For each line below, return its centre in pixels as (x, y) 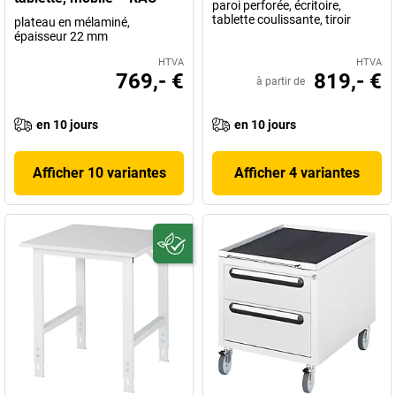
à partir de (281, 82)
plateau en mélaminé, (72, 23)
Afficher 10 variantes (99, 173)
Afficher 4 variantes (297, 173)
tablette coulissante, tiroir (282, 20)
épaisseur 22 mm (61, 37)
